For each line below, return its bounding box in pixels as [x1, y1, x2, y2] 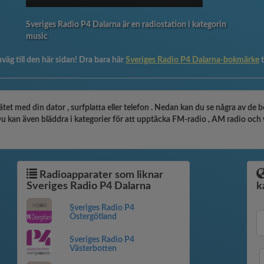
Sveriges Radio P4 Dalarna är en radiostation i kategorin [26, 21, 226, 29]
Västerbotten [69, 245, 117, 253]
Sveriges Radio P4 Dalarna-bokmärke [126, 56, 259, 64]
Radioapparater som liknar [37, 170, 163, 180]
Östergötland [69, 213, 117, 221]
